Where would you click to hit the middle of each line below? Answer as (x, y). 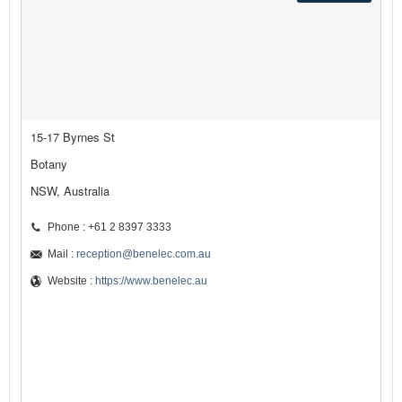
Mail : (62, 254)
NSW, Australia (70, 191)
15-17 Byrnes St (73, 137)
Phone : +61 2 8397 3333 (109, 227)
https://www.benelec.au (151, 281)
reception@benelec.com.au (144, 254)
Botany (49, 164)
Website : (71, 281)
